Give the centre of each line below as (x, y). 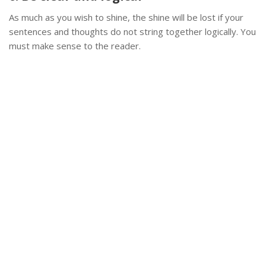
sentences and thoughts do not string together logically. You (132, 32)
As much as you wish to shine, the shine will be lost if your (126, 18)
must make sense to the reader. (75, 46)
